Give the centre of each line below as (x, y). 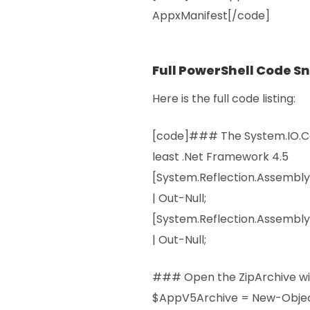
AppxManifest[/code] (211, 16)
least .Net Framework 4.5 (220, 156)
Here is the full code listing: (224, 98)
